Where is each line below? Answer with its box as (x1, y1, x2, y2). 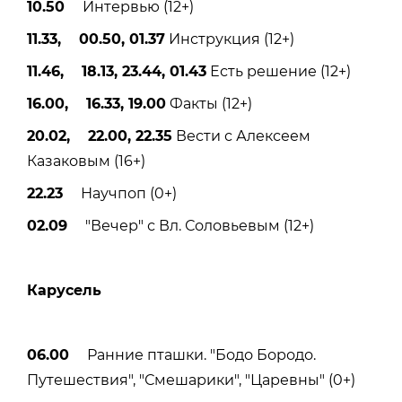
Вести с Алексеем (172, 127, 310, 144)
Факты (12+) (166, 94, 252, 112)
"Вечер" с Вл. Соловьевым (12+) (67, 216, 314, 234)
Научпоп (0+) (63, 184, 177, 202)
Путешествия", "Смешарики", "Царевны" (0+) (27, 371, 355, 389)
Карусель (27, 281, 101, 299)
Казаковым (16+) (27, 152, 145, 170)
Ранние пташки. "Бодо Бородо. (69, 345, 316, 363)
